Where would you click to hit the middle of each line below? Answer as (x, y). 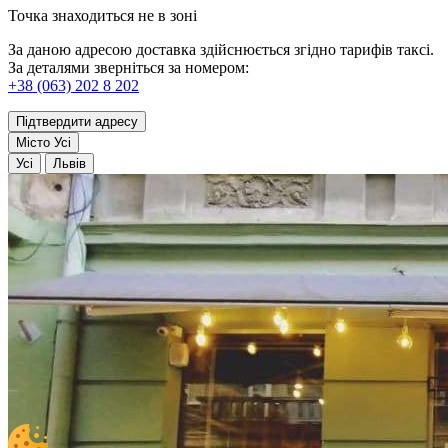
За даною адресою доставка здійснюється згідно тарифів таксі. (221, 49)
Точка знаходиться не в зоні (102, 15)
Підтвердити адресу (77, 121)
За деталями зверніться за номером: (128, 67)
